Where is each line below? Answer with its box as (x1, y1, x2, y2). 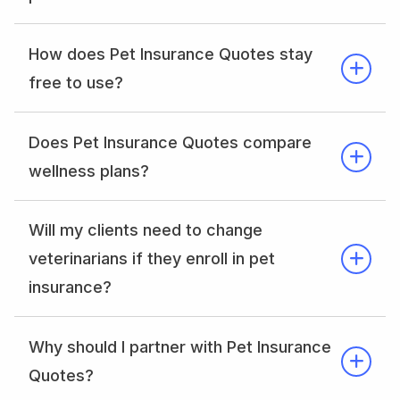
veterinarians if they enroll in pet (29, 249, 275, 269)
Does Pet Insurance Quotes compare (29, 132, 312, 152)
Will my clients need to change (29, 221, 262, 240)
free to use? (29, 72, 123, 92)
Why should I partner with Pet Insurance (29, 337, 331, 357)
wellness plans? (29, 161, 149, 180)
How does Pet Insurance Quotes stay (29, 44, 312, 63)
